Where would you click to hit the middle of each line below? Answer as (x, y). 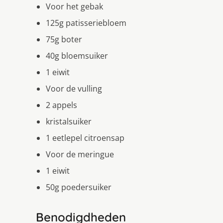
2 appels (61, 105)
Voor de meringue (80, 154)
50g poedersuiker (79, 187)
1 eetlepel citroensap (85, 138)
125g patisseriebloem (86, 23)
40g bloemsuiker (77, 56)
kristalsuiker (69, 121)
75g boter (64, 39)
